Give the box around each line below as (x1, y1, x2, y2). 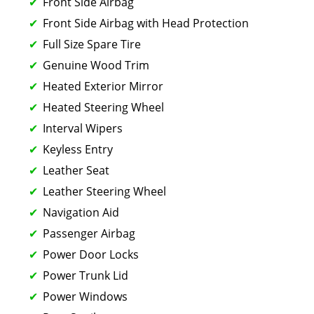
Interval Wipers (43, 120, 123, 136)
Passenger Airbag (43, 225, 135, 241)
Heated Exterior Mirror (43, 78, 163, 94)
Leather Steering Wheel (43, 183, 166, 199)
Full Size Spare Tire (43, 36, 141, 52)
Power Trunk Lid (43, 267, 128, 283)
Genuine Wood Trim (43, 57, 149, 73)
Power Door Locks (43, 246, 139, 262)
